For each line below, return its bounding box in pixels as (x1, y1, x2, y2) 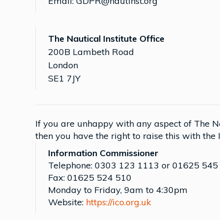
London (48, 59, 78, 71)
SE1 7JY (48, 73, 81, 84)
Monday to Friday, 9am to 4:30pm (48, 184, 188, 195)
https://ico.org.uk (86, 196, 151, 208)
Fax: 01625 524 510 (48, 172, 132, 183)
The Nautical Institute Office (48, 33, 165, 44)
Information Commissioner (48, 147, 159, 159)
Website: (48, 196, 86, 208)
